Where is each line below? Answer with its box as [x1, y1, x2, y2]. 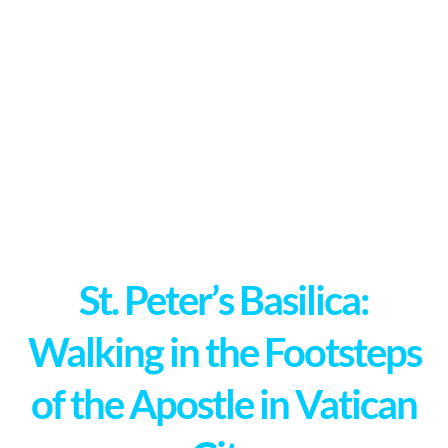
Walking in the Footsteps [27, 328, 421, 376]
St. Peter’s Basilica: [79, 276, 369, 324]
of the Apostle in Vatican [31, 380, 417, 428]
